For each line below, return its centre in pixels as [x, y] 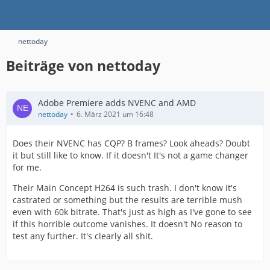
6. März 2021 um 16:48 [115, 114]
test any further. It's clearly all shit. [83, 236]
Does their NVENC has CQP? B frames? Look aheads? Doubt [131, 143]
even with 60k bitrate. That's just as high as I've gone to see [132, 212]
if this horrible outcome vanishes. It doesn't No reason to [127, 224]
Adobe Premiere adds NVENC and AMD [117, 103]
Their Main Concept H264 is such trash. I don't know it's [125, 188]
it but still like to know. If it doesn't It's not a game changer [130, 155]
